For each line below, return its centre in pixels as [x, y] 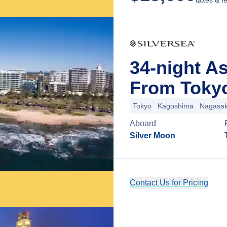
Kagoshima [176, 106]
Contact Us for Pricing [169, 183]
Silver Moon [153, 136]
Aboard [143, 123]
